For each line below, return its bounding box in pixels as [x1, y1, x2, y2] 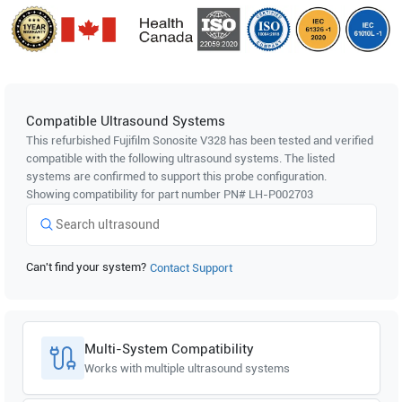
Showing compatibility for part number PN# [25, 187, 249, 201]
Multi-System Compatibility [83, 340, 254, 357]
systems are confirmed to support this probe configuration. [25, 169, 327, 183]
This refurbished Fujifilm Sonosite [25, 133, 200, 147]
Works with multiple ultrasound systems [83, 361, 290, 375]
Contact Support [149, 260, 232, 275]
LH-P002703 [248, 187, 313, 201]
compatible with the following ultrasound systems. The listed [25, 151, 335, 165]
